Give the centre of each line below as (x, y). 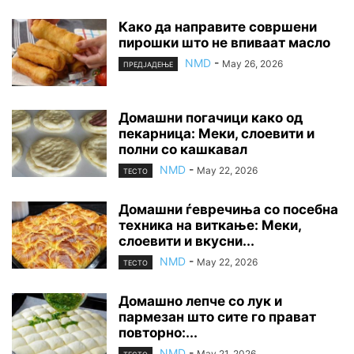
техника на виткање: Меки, (210, 226)
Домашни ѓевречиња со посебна (228, 210)
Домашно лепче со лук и (200, 301)
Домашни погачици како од (211, 117)
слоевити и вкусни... (186, 241)
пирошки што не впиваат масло (224, 42)
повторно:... (158, 333)
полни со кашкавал (183, 149)
